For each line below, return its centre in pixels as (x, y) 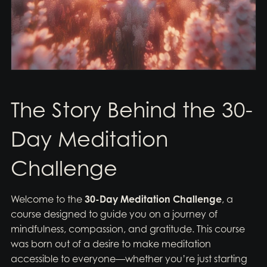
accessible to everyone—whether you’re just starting (129, 259)
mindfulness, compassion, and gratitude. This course (128, 229)
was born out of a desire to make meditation (111, 244)
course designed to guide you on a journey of (114, 214)
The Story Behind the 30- (131, 110)
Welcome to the (47, 199)
